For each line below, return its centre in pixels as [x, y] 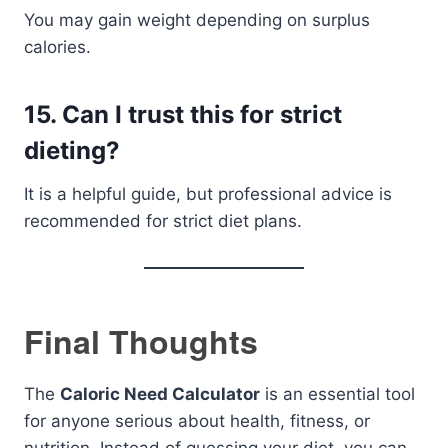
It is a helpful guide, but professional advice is [208, 194]
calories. [57, 47]
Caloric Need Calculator [160, 394]
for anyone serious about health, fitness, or [197, 421]
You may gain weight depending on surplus [197, 20]
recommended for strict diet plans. [163, 221]
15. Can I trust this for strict [183, 114]
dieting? [72, 150]
